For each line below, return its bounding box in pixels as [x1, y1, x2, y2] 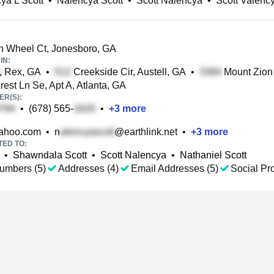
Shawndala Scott [13, 150, 87, 160]
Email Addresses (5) [131, 163, 218, 174]
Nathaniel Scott [180, 150, 246, 160]
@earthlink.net [114, 127, 177, 137]
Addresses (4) [58, 163, 119, 174]
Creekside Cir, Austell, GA [71, 67, 186, 77]
